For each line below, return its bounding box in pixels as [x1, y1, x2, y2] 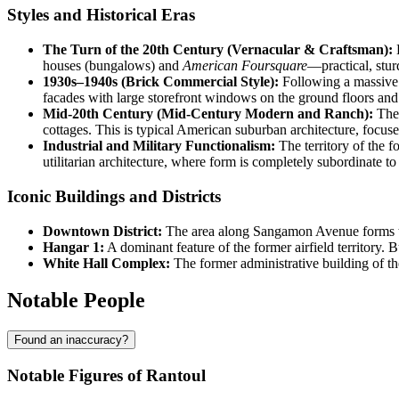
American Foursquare [183, 58, 307, 74]
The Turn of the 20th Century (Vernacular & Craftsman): [43, 42, 393, 58]
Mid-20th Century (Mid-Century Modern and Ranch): [43, 106, 373, 122]
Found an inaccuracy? [14, 333, 128, 347]
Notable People [7, 289, 145, 313]
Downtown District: [43, 223, 162, 239]
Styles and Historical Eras [7, 5, 195, 25]
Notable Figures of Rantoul [7, 366, 206, 386]
